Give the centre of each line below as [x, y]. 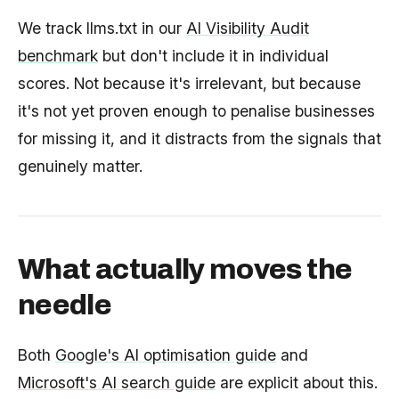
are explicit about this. [297, 382]
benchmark [58, 55]
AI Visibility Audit [248, 28]
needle [65, 305]
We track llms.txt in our [102, 28]
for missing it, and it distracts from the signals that [199, 138]
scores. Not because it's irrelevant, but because [189, 83]
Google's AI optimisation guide [166, 354]
